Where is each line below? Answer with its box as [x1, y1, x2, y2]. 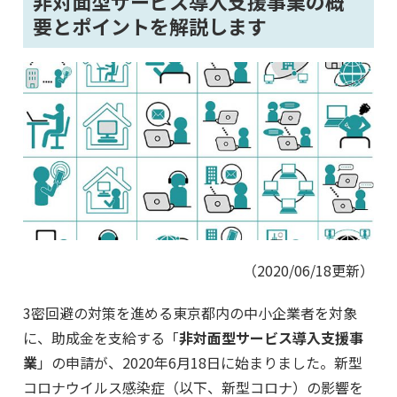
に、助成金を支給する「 [23, 327, 179, 349]
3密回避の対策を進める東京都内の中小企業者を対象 [23, 302, 357, 324]
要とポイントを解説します [33, 11, 268, 40]
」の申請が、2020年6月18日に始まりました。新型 [37, 352, 362, 374]
